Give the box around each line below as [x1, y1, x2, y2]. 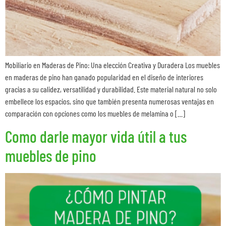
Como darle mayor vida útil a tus [5, 127, 187, 146]
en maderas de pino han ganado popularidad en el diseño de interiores [5, 72, 203, 82]
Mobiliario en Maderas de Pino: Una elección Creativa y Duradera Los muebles [5, 60, 220, 70]
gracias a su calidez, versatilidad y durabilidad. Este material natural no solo [5, 84, 217, 94]
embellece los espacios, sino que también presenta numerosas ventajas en [5, 96, 214, 106]
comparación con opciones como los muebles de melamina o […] [5, 108, 185, 118]
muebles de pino [5, 146, 96, 165]
